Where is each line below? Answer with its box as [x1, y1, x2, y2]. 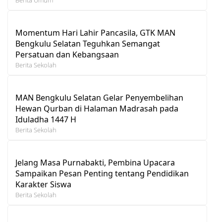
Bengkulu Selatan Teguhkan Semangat [15, 38, 160, 49]
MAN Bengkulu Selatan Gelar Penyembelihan [15, 92, 183, 103]
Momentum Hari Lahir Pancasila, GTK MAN [15, 27, 175, 38]
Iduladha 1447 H [15, 113, 76, 125]
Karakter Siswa [15, 178, 71, 190]
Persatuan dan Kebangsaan [15, 49, 119, 60]
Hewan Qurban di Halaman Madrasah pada [15, 103, 178, 114]
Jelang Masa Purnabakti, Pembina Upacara [15, 157, 175, 168]
